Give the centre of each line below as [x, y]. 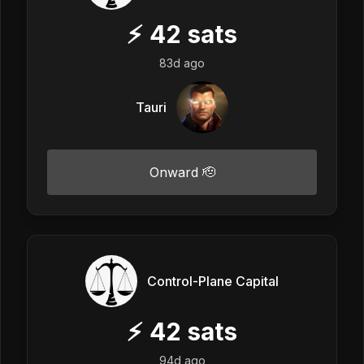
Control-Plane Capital [213, 281]
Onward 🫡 [182, 172]
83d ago [182, 63]
